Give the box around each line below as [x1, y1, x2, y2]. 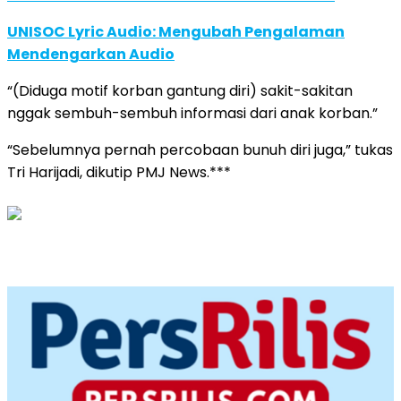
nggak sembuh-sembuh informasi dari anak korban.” [7, 103, 378, 124]
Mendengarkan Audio [7, 44, 175, 65]
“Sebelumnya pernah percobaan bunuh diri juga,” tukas [7, 140, 393, 161]
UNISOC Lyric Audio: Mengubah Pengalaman [7, 21, 345, 43]
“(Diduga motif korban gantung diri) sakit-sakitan [7, 81, 353, 102]
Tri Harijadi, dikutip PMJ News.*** [7, 162, 231, 183]
